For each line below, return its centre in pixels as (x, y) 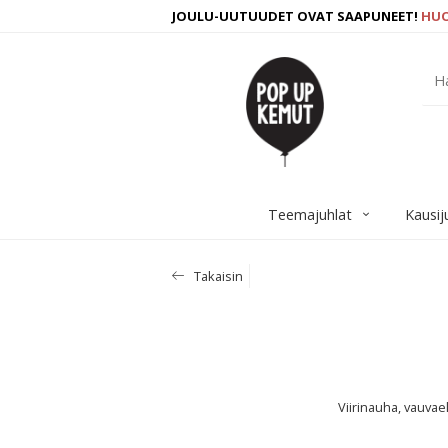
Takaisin (217, 276)
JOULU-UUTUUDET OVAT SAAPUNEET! (296, 16)
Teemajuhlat (309, 214)
